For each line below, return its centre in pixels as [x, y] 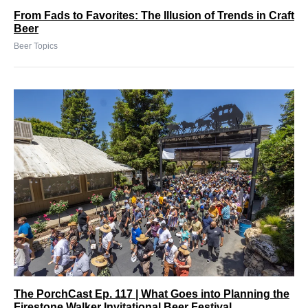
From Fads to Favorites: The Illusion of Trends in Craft [154, 15]
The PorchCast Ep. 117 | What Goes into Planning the [152, 294]
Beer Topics [36, 46]
